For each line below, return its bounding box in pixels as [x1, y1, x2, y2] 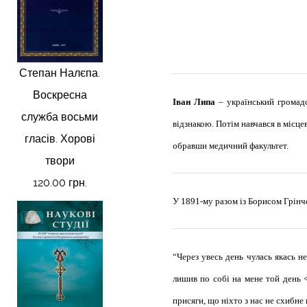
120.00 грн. [32, 176, 87, 190]
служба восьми [21, 110, 99, 124]
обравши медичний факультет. [172, 140, 288, 151]
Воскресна [32, 88, 87, 102]
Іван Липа [172, 97, 215, 107]
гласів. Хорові [24, 132, 95, 146]
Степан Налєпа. [19, 66, 101, 80]
